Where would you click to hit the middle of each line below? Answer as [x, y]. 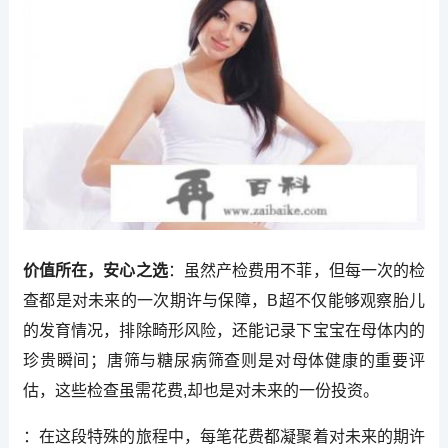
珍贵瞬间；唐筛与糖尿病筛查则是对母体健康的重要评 [224, 360]
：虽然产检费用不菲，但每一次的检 [296, 270]
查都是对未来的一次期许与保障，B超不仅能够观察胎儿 [224, 300]
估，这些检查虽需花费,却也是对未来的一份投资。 [200, 390]
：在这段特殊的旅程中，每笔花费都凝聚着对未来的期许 [224, 436]
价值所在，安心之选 [95, 270]
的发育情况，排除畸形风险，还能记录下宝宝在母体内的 [224, 330]
